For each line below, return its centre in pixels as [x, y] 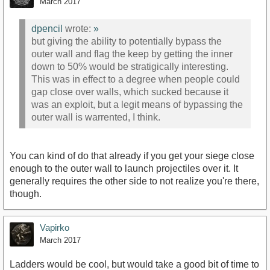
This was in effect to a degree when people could [136, 79]
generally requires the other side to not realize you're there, [134, 181]
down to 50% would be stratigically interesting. [130, 66]
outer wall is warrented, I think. [96, 117]
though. [26, 194]
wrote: [78, 28]
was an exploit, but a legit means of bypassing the [137, 104]
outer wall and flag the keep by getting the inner [132, 54]
